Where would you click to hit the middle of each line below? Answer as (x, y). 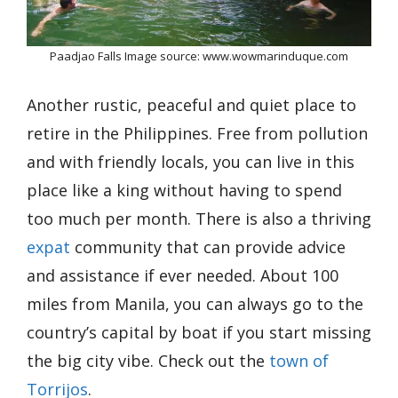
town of (299, 361)
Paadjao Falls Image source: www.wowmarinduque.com (199, 56)
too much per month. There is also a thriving (199, 219)
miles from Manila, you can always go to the (195, 304)
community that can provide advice (208, 247)
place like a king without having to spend (184, 190)
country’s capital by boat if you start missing (199, 332)
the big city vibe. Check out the (148, 361)
